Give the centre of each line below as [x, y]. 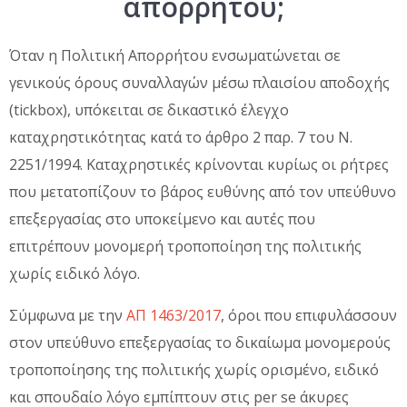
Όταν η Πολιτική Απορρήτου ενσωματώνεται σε [175, 55]
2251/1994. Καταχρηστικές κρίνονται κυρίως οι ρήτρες [199, 164]
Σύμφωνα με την [68, 315]
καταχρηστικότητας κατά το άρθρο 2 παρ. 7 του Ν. [181, 137]
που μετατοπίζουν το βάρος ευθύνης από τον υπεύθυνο [203, 191]
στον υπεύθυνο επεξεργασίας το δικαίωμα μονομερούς [200, 342]
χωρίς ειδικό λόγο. [74, 273]
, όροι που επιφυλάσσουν [309, 315]
